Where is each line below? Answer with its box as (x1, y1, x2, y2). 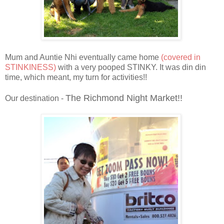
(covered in (161, 52, 200, 61)
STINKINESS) (5, 62, 56, 71)
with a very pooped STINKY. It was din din (56, 62, 206, 71)
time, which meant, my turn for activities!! (5, 72, 147, 81)
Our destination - (5, 93, 65, 102)
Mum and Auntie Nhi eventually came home (5, 52, 161, 61)
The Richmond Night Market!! (65, 92, 182, 103)
